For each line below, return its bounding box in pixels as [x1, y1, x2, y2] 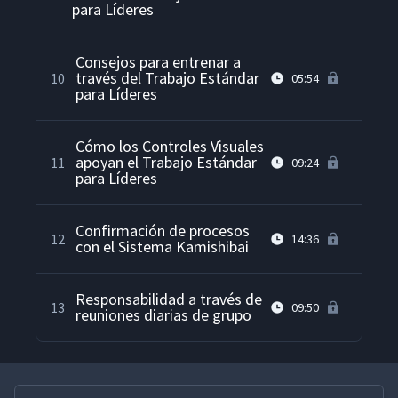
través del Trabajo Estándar [76, 68, 259, 89]
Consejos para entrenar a [76, 52, 241, 73]
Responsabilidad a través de [76, 289, 262, 310]
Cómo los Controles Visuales [76, 136, 264, 157]
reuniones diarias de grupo [76, 305, 251, 326]
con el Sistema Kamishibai [76, 236, 249, 258]
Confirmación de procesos [76, 220, 250, 242]
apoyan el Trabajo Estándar [76, 152, 257, 173]
